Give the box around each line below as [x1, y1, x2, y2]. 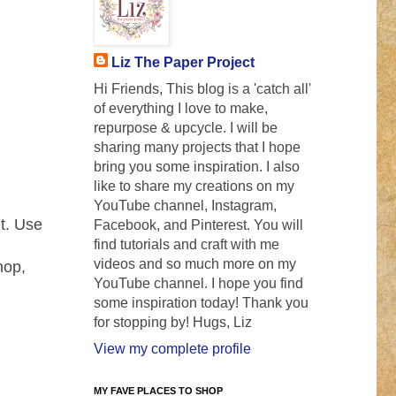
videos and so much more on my [94, 256, 296, 272]
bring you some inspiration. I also [94, 159, 300, 175]
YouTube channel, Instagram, [94, 198, 277, 214]
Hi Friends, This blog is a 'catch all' [94, 81, 311, 97]
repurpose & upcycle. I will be [94, 120, 278, 136]
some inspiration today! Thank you [94, 295, 308, 311]
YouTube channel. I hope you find [94, 276, 303, 292]
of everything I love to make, [94, 101, 268, 117]
